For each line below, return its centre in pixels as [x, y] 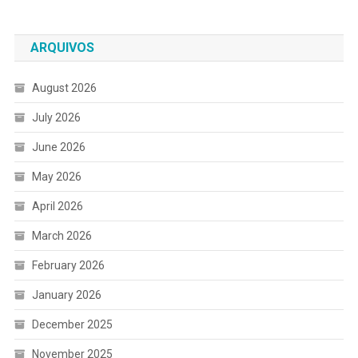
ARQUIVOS [62, 48]
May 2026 [56, 177]
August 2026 [64, 88]
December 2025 [72, 325]
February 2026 [68, 266]
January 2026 [66, 295]
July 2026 [56, 118]
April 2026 [57, 207]
